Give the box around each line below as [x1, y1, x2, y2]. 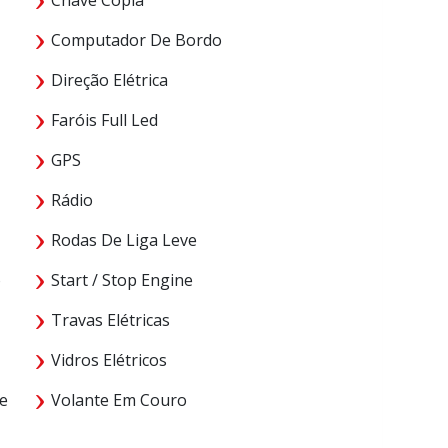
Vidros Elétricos [47, 348, 167, 371]
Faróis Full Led [47, 108, 158, 131]
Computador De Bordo [47, 28, 222, 51]
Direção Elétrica [47, 68, 168, 91]
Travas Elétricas [47, 308, 170, 331]
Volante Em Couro [47, 388, 187, 411]
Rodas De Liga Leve [47, 228, 197, 251]
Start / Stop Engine [47, 268, 193, 291]
